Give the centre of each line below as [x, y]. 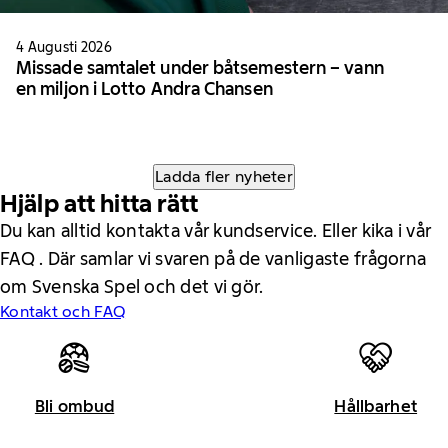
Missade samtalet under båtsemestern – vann [200, 67]
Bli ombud [74, 406]
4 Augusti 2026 [64, 46]
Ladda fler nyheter [224, 176]
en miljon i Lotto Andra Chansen [144, 88]
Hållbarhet [376, 406]
